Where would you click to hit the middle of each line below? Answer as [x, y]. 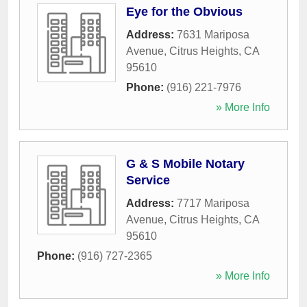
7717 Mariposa [213, 204]
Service [148, 181]
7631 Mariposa [213, 35]
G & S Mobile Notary [185, 164]
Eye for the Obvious [184, 12]
